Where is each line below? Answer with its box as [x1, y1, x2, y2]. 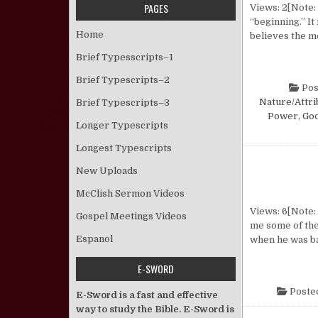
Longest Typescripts [76, 143, 172, 153]
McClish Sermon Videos [76, 188, 185, 199]
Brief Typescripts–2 [76, 75, 170, 85]
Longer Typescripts [76, 120, 168, 131]
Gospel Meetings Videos [76, 211, 187, 221]
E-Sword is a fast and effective [76, 290, 218, 300]
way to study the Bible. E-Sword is [76, 304, 234, 314]
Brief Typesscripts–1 [76, 52, 173, 62]
